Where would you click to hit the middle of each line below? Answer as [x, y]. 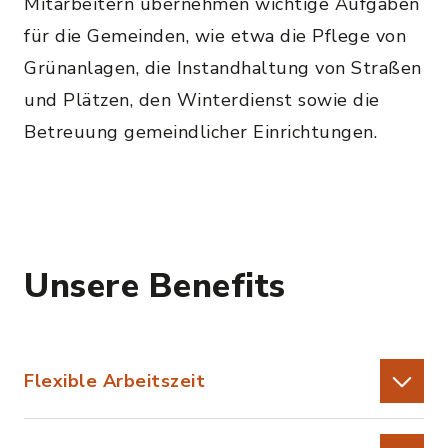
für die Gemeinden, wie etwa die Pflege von [215, 36]
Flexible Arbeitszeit [114, 381]
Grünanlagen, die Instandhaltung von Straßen [223, 68]
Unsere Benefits [155, 286]
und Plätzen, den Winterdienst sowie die [202, 100]
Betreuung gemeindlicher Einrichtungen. [200, 132]
